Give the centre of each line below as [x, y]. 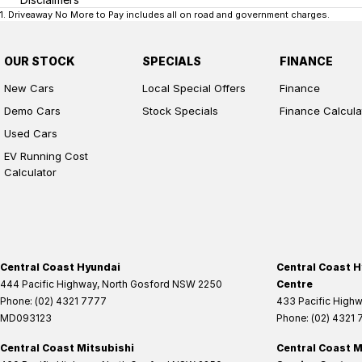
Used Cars [31, 133]
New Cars [29, 88]
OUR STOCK [40, 61]
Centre [295, 284]
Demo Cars [32, 110]
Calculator [30, 172]
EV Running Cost [46, 156]
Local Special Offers [194, 88]
